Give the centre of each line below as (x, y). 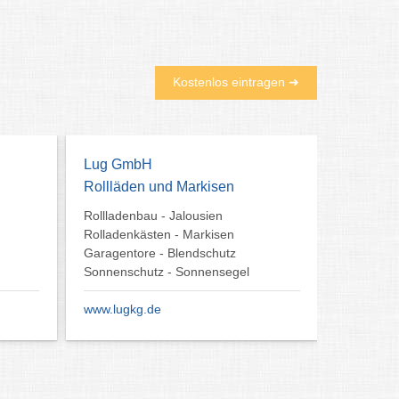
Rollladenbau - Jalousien (153, 215)
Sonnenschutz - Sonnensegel (167, 271)
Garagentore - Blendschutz (160, 252)
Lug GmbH (118, 164)
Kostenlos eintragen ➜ (236, 81)
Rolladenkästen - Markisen (159, 234)
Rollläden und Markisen (159, 186)
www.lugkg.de (122, 309)
